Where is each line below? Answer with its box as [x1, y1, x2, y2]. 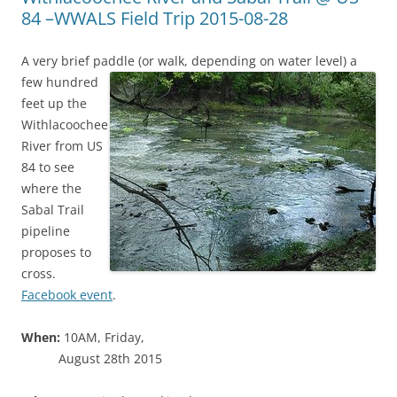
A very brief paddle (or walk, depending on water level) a [21, 51, 357, 69]
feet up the [21, 94, 87, 112]
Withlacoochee [21, 115, 108, 133]
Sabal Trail [21, 200, 84, 218]
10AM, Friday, [60, 328, 144, 346]
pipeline [21, 222, 70, 239]
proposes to [21, 243, 91, 261]
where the [21, 179, 82, 197]
